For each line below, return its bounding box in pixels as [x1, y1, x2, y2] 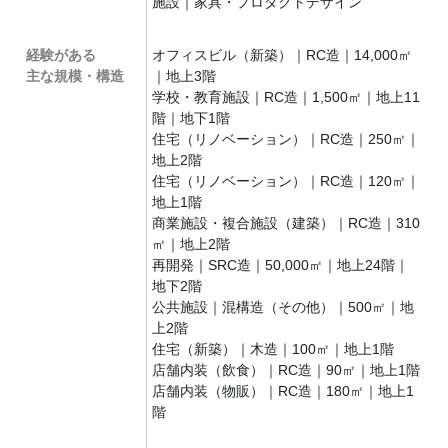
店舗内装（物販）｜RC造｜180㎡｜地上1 [152, 383, 415, 399]
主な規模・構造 [26, 68, 125, 84]
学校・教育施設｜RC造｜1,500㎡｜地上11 [152, 89, 421, 105]
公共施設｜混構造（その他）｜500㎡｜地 [152, 299, 415, 315]
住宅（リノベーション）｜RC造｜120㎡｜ [152, 173, 421, 189]
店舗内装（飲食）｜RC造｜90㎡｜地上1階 [152, 362, 421, 378]
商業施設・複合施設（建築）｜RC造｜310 [152, 215, 421, 231]
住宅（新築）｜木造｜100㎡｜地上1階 [152, 341, 395, 357]
